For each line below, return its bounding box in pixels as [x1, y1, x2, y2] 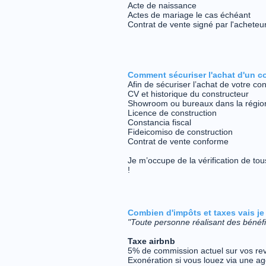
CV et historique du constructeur [128, 89, 249, 99]
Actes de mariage [128, 10, 196, 20]
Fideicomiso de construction [128, 127, 233, 137]
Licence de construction [128, 108, 217, 118]
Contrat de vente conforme [128, 137, 229, 146]
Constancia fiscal [128, 118, 191, 127]
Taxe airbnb [128, 236, 175, 246]
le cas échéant [196, 10, 251, 20]
